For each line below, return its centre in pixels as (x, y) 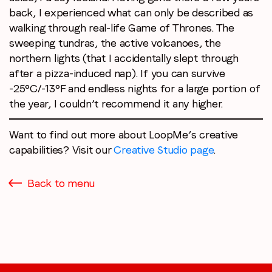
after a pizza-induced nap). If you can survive (117, 73)
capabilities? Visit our (62, 150)
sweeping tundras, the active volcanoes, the (115, 43)
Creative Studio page (164, 150)
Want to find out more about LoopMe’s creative (124, 135)
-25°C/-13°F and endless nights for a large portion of (135, 89)
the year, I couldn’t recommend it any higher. (119, 104)
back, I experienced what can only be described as (131, 13)
